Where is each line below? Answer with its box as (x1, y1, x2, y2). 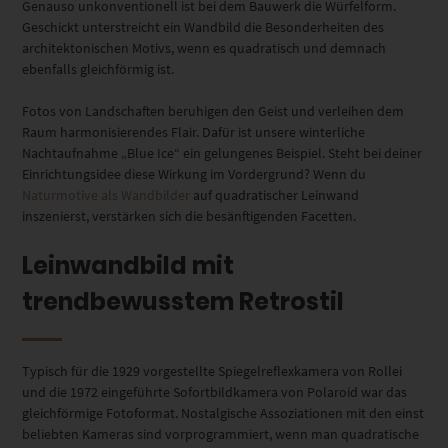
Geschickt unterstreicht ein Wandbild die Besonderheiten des (22, 18, 385, 37)
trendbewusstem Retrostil (22, 285, 345, 319)
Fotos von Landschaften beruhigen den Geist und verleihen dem (22, 102, 405, 121)
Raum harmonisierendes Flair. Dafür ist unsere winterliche (22, 123, 366, 142)
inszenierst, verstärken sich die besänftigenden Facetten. (22, 207, 357, 226)
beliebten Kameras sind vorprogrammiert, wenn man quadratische (22, 424, 420, 443)
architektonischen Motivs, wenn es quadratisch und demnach (22, 39, 387, 58)
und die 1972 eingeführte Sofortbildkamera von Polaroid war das (22, 382, 408, 401)
